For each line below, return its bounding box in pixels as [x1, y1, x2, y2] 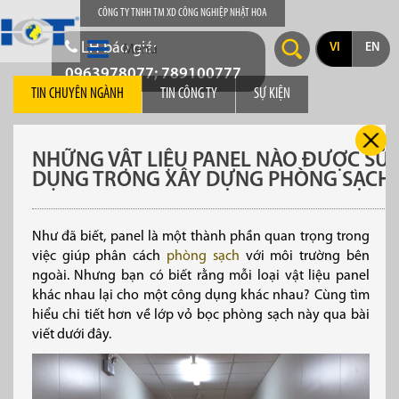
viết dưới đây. [31, 328, 111, 342]
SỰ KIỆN [254, 86, 290, 102]
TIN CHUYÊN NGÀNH [31, 86, 124, 102]
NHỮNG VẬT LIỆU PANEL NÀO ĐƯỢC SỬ [31, 151, 390, 172]
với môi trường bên [239, 249, 370, 264]
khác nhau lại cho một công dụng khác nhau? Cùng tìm [31, 289, 370, 303]
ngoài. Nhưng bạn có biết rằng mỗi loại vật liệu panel [31, 269, 370, 283]
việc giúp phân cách [31, 249, 167, 264]
